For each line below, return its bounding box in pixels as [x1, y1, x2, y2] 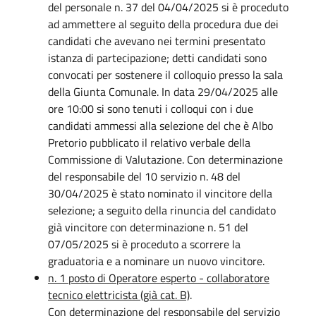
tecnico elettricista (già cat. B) [48, 286, 190, 303]
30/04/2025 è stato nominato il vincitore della [48, 184, 272, 202]
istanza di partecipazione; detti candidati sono [48, 49, 267, 66]
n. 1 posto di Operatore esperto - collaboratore [48, 269, 269, 286]
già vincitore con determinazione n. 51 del [48, 218, 248, 236]
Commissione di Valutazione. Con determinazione [48, 150, 283, 168]
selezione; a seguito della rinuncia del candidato [48, 201, 276, 219]
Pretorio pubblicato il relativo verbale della [48, 133, 250, 151]
